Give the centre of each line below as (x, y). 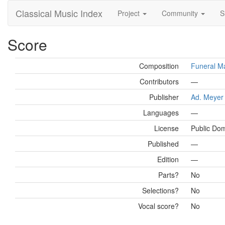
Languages (161, 113)
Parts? (168, 175)
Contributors (159, 81)
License (166, 128)
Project (130, 13)
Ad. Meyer (207, 97)
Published (163, 144)
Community (181, 13)
